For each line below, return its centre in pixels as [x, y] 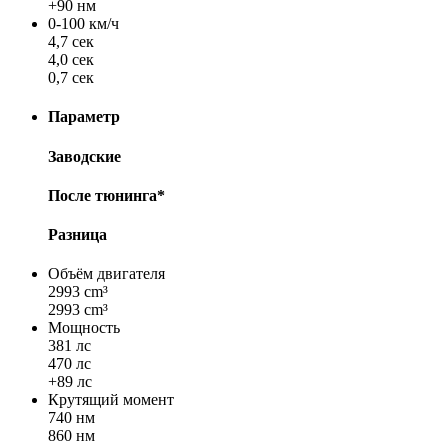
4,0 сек [71, 60]
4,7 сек [71, 42]
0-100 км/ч [83, 24]
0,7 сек [71, 78]
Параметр [84, 117]
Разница [77, 235]
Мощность [84, 328]
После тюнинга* [106, 195]
